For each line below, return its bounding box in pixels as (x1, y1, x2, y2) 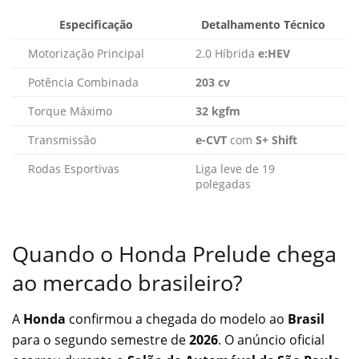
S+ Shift (256, 131, 297, 147)
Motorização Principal (28, 45, 144, 61)
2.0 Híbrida (196, 45, 258, 61)
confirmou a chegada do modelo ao (66, 309, 288, 328)
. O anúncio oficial (218, 330, 325, 349)
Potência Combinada (28, 74, 139, 90)
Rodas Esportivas (28, 160, 119, 176)
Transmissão (28, 131, 96, 147)
